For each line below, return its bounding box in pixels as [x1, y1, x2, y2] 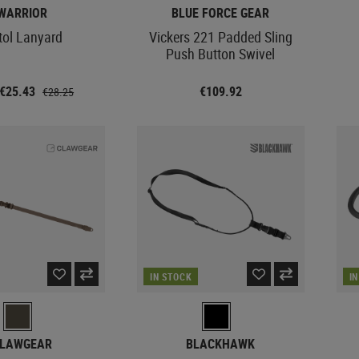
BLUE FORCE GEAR [171, 3, 270, 22]
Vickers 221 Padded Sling [148, 26, 292, 46]
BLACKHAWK [186, 335, 256, 353]
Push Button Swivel [166, 43, 276, 63]
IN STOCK [150, 270, 192, 283]
